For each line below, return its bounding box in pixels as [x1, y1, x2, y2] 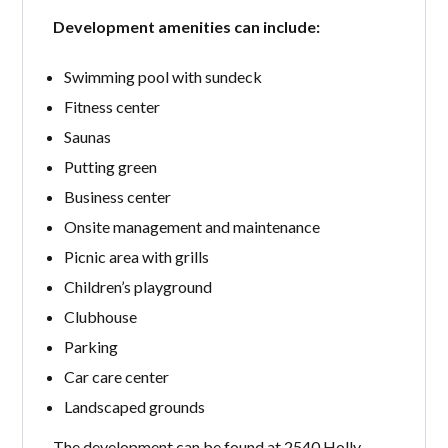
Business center [63, 186, 171, 206]
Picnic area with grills [63, 246, 209, 266]
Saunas [63, 126, 111, 146]
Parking [63, 336, 118, 356]
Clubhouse [63, 306, 137, 326]
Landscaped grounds [63, 396, 205, 416]
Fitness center [63, 96, 160, 116]
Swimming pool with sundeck [63, 66, 262, 86]
